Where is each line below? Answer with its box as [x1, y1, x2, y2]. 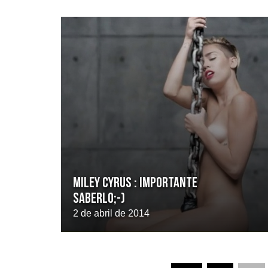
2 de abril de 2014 [73, 208, 150, 218]
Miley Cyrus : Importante [73, 176, 197, 191]
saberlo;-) [73, 192, 125, 206]
